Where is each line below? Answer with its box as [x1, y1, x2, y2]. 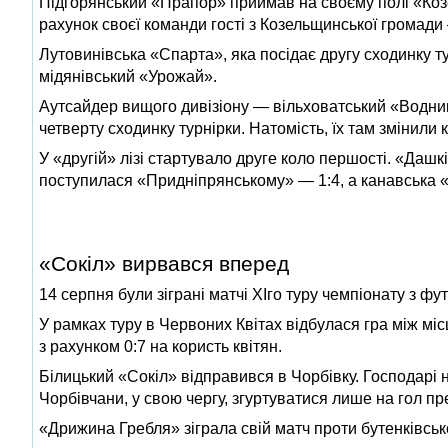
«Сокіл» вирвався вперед [39, 251, 289, 275]
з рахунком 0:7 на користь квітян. [39, 337, 282, 355]
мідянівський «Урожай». [39, 67, 217, 85]
